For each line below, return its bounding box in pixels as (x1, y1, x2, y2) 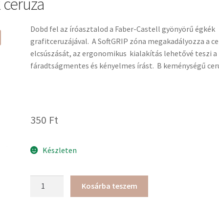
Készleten (42, 145, 77, 155)
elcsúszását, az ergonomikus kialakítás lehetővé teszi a (30, 48, 218, 59)
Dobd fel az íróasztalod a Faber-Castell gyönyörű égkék (30, 24, 216, 34)
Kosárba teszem (81, 181, 137, 191)
